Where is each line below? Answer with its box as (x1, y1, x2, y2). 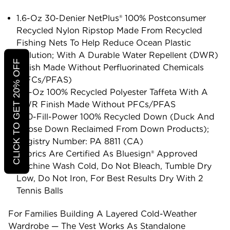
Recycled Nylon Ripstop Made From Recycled (16, 25, 203, 35)
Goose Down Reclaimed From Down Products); (16, 124, 209, 134)
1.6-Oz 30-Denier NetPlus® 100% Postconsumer (16, 13, 206, 23)
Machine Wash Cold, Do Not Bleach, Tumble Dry (16, 161, 212, 171)
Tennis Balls (16, 185, 64, 196)
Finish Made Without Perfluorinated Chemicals (16, 62, 204, 72)
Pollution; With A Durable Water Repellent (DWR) (16, 50, 219, 60)
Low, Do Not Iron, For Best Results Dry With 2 (16, 173, 204, 183)
